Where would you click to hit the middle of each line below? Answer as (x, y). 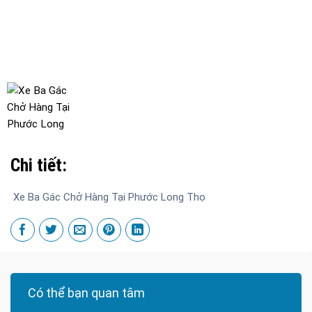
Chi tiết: (39, 166)
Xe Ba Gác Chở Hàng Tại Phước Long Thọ (108, 197)
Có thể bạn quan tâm (86, 292)
